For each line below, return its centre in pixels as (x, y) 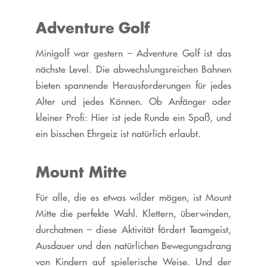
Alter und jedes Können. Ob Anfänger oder (133, 102)
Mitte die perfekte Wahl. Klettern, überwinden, (133, 214)
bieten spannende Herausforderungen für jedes (133, 86)
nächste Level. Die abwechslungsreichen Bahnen (133, 69)
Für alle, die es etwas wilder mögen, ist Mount (133, 198)
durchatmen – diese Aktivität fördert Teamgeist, (133, 230)
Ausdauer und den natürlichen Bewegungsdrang (133, 246)
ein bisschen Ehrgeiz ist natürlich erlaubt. (118, 134)
